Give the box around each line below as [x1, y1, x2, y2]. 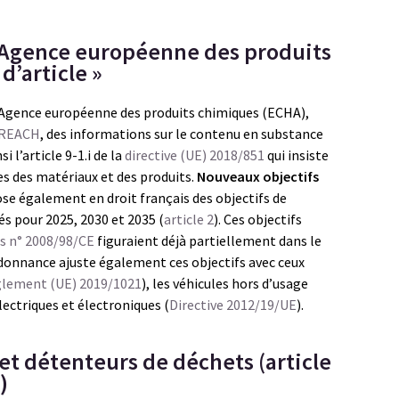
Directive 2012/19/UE [169, 296, 297, 313]
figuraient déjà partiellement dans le [94, 232, 322, 249]
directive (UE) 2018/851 [125, 146, 265, 164]
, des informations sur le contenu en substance [40, 125, 323, 142]
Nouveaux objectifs [197, 167, 319, 185]
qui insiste [265, 146, 329, 164]
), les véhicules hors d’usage [142, 274, 308, 292]
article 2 [164, 210, 214, 228]
